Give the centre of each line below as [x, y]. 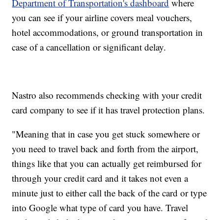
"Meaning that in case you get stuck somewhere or [106, 134]
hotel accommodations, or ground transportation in [108, 32]
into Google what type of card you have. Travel [100, 208]
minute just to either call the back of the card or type [110, 193]
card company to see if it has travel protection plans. [109, 110]
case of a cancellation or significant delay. [89, 47]
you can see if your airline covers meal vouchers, [102, 18]
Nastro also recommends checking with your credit [107, 95]
